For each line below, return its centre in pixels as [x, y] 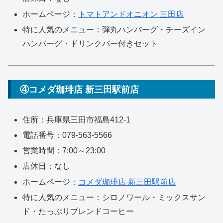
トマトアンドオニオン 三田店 [131, 14]
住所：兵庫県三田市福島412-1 [77, 119]
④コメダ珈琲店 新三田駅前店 [79, 89]
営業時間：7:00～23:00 [64, 151]
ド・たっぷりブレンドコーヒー [78, 211]
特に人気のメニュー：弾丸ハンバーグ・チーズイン [114, 29]
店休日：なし [47, 166]
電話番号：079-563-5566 [67, 135]
